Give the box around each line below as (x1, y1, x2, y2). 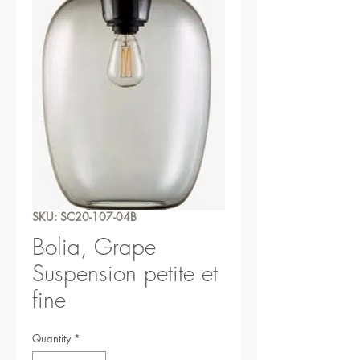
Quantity (32, 331, 71, 346)
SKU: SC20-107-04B (32, 209, 137, 224)
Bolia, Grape (32, 231, 156, 261)
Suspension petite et (32, 258, 218, 288)
